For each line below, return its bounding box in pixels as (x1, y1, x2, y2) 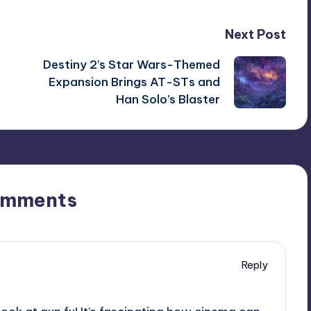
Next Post (224, 26, 286, 42)
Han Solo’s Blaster (115, 91, 220, 107)
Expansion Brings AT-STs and (48, 74, 220, 90)
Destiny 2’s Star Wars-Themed (42, 56, 220, 72)
